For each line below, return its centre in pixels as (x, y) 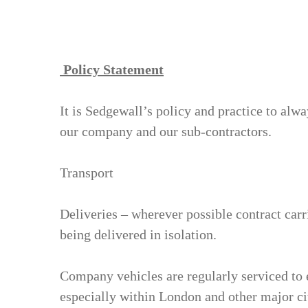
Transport (87, 173)
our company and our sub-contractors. (166, 131)
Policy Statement (112, 69)
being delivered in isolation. (138, 234)
